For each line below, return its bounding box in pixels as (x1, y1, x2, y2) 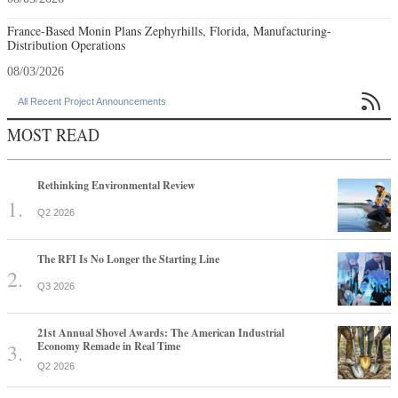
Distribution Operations (7, 36, 125, 53)
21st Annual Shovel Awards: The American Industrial (37, 324, 284, 340)
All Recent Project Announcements (18, 95, 166, 107)
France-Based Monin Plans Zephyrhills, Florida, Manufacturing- (7, 21, 331, 39)
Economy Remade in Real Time (37, 338, 180, 354)
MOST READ (7, 122, 99, 147)
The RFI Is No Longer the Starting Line (37, 251, 219, 267)
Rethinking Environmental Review (37, 177, 195, 193)
